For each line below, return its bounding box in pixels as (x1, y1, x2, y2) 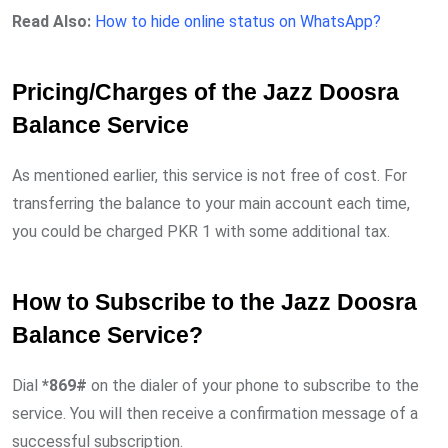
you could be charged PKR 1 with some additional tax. (12, 221, 390, 241)
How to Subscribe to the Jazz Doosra (12, 289, 417, 315)
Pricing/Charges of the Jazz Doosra (12, 79, 399, 105)
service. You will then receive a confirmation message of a (12, 403, 418, 423)
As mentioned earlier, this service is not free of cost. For (12, 165, 407, 185)
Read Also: (12, 11, 91, 31)
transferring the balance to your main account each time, (12, 193, 410, 213)
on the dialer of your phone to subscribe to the (87, 375, 419, 395)
